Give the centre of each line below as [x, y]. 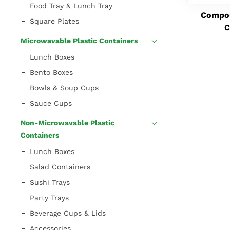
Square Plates [54, 21]
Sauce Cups [51, 103]
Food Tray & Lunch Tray [71, 5]
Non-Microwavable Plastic [68, 122]
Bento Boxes [51, 72]
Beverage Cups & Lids [68, 213]
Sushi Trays [50, 182]
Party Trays [49, 197]
